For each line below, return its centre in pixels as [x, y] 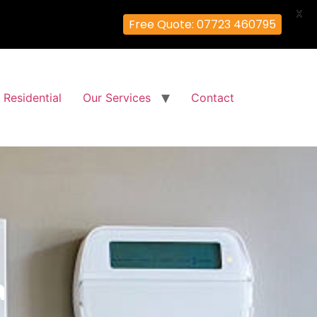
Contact [213, 98]
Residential [33, 98]
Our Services [117, 98]
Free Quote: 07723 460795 [202, 24]
